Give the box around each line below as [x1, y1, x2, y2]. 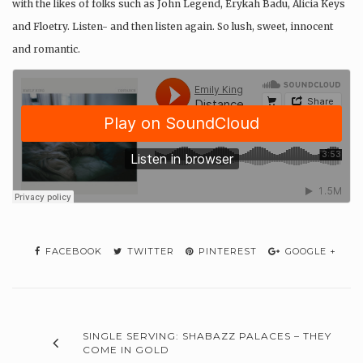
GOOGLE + [282, 245, 336, 257]
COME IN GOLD [83, 343, 169, 356]
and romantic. [12, 42, 80, 55]
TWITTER [124, 245, 174, 257]
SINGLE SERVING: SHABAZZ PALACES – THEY [83, 329, 331, 342]
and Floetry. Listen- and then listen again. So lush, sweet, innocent [12, 19, 333, 32]
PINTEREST [195, 245, 257, 257]
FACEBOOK [42, 245, 102, 257]
